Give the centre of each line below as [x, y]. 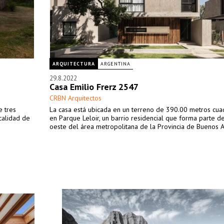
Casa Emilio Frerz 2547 [94, 87]
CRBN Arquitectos [75, 98]
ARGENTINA [115, 64]
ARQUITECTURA [74, 64]
